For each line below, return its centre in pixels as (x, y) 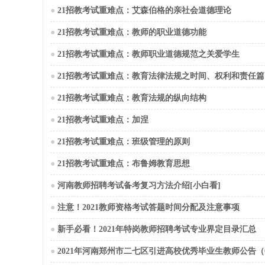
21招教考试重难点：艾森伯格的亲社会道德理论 (144, 10)
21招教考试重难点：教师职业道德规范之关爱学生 (148, 54)
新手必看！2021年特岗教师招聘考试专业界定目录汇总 (157, 229)
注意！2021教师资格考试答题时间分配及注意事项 (148, 207)
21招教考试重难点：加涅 (103, 120)
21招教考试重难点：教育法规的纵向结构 (132, 98)
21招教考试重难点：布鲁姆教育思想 (124, 164)
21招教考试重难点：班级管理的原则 (124, 142)
